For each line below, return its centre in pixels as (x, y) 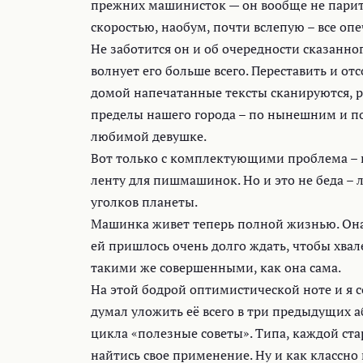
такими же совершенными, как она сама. (216, 268)
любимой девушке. (149, 137)
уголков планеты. (144, 202)
